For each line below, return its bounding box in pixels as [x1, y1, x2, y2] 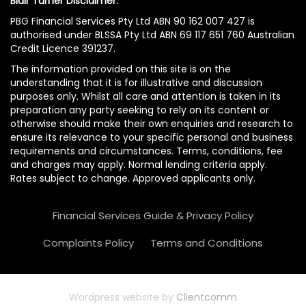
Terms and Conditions [150, 235, 263, 250]
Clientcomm [176, 290, 237, 304]
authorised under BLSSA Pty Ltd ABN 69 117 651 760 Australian [10, 27, 294, 42]
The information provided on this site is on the [10, 61, 231, 76]
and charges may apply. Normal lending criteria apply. [10, 157, 267, 171]
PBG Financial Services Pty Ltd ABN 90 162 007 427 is [10, 14, 255, 28]
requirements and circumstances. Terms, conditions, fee [10, 143, 283, 158]
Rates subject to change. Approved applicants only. [10, 171, 255, 185]
